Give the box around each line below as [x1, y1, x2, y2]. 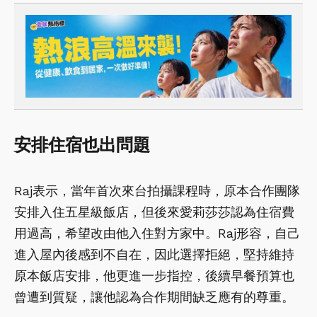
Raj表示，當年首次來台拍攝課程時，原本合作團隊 [14, 183, 300, 199]
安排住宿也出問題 [14, 135, 150, 156]
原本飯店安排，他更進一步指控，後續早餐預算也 [14, 268, 294, 284]
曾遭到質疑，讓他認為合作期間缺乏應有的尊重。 [14, 289, 294, 305]
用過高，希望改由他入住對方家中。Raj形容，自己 [14, 226, 300, 241]
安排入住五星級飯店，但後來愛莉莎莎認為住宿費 [14, 204, 294, 220]
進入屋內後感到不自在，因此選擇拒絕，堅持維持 [14, 247, 294, 263]
